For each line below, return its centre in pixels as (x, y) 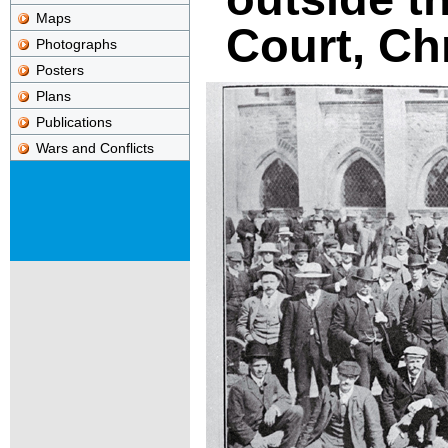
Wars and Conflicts (95, 147)
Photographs (76, 43)
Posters (60, 69)
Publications (74, 121)
